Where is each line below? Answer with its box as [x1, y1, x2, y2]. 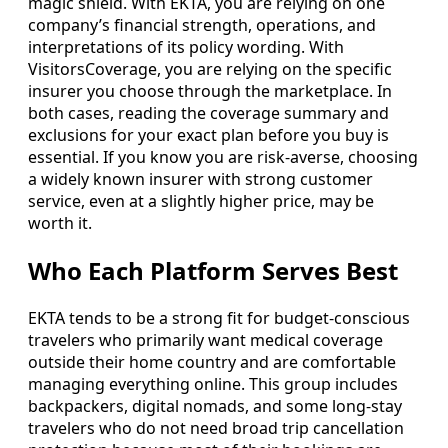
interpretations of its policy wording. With [28, 35, 344, 58]
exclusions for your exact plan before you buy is [28, 123, 389, 146]
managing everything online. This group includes [28, 372, 398, 395]
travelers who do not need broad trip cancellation [28, 416, 404, 439]
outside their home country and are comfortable [28, 350, 396, 373]
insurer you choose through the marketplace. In [28, 79, 392, 102]
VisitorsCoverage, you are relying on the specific [28, 57, 392, 80]
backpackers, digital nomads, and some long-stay [28, 394, 402, 417]
